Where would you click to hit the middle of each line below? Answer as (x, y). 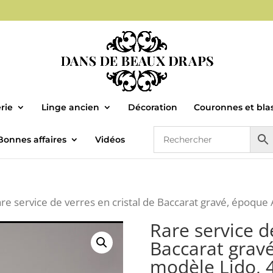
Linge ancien (70, 107)
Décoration (152, 107)
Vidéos (110, 139)
